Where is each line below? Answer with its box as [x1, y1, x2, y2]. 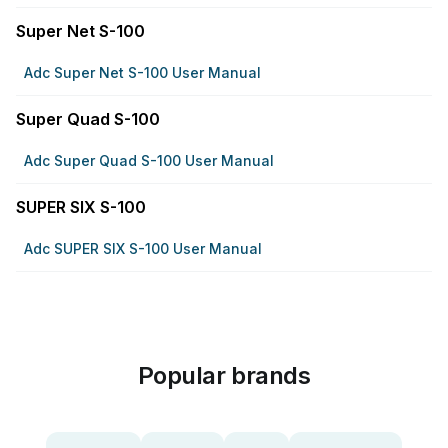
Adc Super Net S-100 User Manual [24, 64, 261, 81]
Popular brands [137, 361, 311, 390]
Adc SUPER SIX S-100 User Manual [24, 240, 262, 257]
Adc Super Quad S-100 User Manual [24, 152, 274, 169]
